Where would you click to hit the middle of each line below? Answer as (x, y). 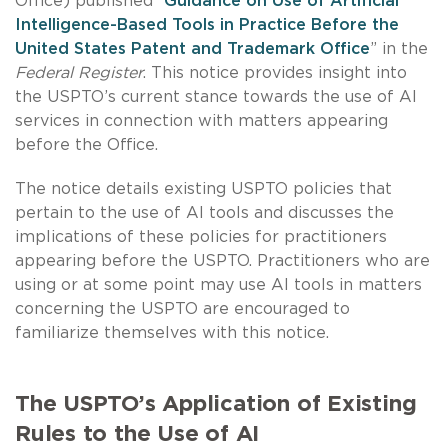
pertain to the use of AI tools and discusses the (204, 212)
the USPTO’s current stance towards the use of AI (216, 96)
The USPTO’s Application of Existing (216, 403)
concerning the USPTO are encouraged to (182, 308)
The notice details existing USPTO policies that (203, 188)
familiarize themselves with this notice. (172, 332)
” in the (399, 48)
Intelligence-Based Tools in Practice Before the (207, 24)
